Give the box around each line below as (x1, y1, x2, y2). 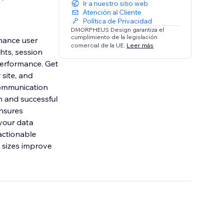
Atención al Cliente (83, 8, 142, 17)
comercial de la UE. (71, 41, 127, 49)
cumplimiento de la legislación (71, 33, 158, 41)
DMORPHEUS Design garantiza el (71, 26, 165, 34)
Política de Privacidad (83, 17, 153, 26)
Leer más (127, 41, 154, 49)
